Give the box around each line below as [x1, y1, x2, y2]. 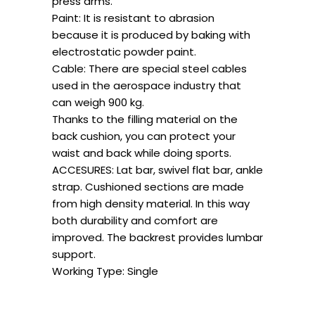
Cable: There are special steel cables [52, 61, 247, 77]
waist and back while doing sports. [52, 146, 231, 161]
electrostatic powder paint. [52, 44, 196, 60]
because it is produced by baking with [52, 27, 250, 43]
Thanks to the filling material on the [52, 112, 238, 127]
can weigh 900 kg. [52, 95, 144, 110]
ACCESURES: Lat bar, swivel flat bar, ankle [52, 162, 263, 178]
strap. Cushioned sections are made [52, 179, 244, 195]
